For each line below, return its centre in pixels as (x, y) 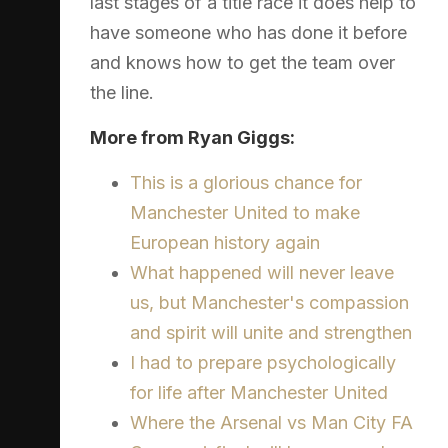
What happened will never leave (262, 273)
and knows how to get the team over (242, 63)
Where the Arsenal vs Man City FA (271, 423)
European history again (225, 243)
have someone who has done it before (248, 33)
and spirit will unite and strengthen (271, 333)
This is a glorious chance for (246, 183)
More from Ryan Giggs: (192, 138)
